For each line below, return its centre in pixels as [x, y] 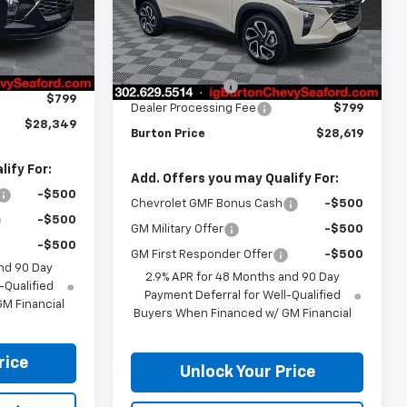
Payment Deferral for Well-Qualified [243, 295]
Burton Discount [177, 85]
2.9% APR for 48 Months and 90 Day [243, 277]
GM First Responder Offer [202, 254]
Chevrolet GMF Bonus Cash [207, 203]
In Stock [160, 44]
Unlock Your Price [247, 372]
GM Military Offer [178, 229]
